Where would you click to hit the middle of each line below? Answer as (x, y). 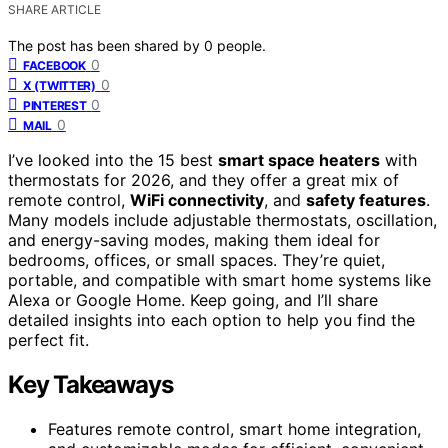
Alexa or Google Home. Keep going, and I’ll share (193, 299)
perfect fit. (48, 339)
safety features (366, 199)
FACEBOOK (54, 65)
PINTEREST (55, 105)
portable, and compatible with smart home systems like (219, 279)
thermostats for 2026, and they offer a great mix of (203, 179)
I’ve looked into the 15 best (113, 159)
